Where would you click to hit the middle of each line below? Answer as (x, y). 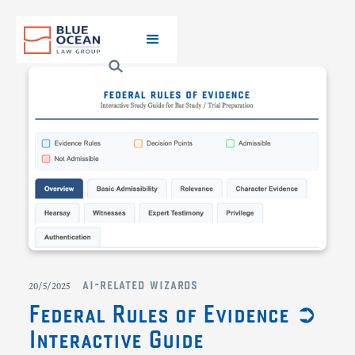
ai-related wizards (141, 284)
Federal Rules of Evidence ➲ (173, 313)
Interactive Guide (116, 338)
